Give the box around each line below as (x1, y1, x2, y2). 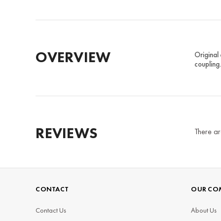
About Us (191, 205, 217, 215)
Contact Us (36, 205, 67, 215)
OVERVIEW (36, 48, 111, 67)
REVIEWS (36, 124, 98, 143)
